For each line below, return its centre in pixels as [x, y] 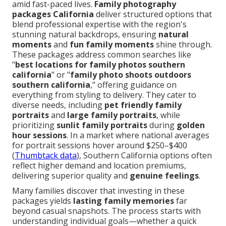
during [162, 125]
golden [191, 125]
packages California [53, 14]
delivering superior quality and [71, 176]
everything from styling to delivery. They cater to [104, 95]
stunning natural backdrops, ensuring [85, 35]
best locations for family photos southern [100, 65]
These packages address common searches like [102, 55]
